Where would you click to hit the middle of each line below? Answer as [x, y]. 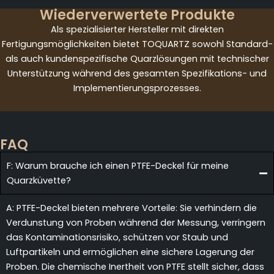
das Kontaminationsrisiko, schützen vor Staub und [117, 238]
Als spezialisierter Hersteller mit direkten [137, 30]
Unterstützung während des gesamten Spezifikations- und [137, 74]
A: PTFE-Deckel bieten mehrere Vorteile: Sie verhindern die [131, 208]
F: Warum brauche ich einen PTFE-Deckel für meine [118, 166]
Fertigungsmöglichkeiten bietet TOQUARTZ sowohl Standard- [137, 44]
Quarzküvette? [39, 181]
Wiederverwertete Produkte [137, 15]
